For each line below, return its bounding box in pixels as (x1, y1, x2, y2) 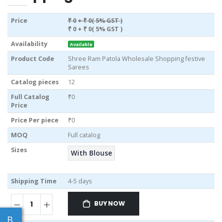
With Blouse (70, 149, 112, 158)
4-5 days (67, 176, 92, 185)
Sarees (67, 62, 89, 71)
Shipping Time (10, 176, 56, 185)
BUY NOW (94, 199, 125, 208)
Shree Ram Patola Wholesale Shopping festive (67, 54, 205, 63)
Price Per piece (10, 115, 58, 124)
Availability (10, 39, 48, 48)
